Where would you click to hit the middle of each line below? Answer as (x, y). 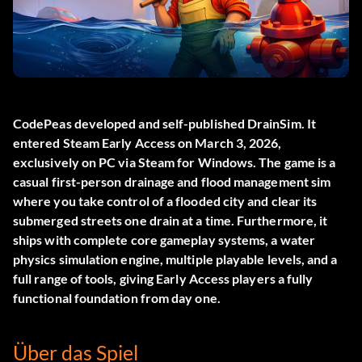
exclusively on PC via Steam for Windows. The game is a (175, 162)
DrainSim (274, 124)
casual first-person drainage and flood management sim (172, 182)
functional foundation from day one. (117, 298)
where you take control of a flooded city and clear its (165, 201)
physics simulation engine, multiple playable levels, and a (175, 259)
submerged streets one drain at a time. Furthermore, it (170, 221)
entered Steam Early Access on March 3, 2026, (147, 143)
